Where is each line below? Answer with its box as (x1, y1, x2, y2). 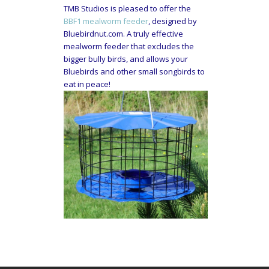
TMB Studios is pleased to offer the (64, 3, 191, 14)
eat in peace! (64, 79, 110, 90)
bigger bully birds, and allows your (64, 53, 188, 65)
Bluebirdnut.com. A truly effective (64, 28, 183, 40)
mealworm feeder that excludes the (64, 41, 194, 52)
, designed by (148, 16, 197, 27)
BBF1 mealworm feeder (64, 16, 148, 27)
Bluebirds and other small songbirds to (64, 66, 205, 77)
